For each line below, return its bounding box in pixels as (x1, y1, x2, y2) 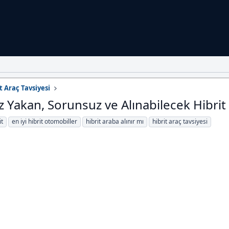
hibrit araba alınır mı (86, 117, 144, 126)
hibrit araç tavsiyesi (152, 117, 208, 126)
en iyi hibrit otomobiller (12, 117, 77, 126)
